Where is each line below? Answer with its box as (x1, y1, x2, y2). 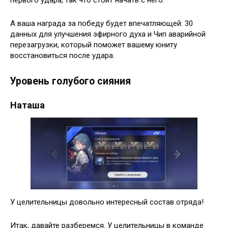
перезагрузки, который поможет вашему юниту (10, 40, 177, 49)
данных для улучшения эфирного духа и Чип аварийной (10, 29, 206, 39)
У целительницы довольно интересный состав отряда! (10, 197, 204, 207)
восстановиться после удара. (10, 50, 115, 60)
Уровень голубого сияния (10, 75, 131, 87)
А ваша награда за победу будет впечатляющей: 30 (10, 18, 193, 28)
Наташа (10, 99, 45, 110)
